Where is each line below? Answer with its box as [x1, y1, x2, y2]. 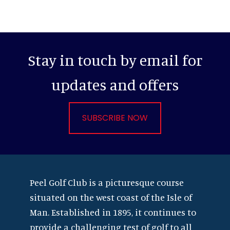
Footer [20, 172, 68, 195]
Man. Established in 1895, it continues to [30, 206, 197, 218]
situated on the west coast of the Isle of [30, 191, 193, 203]
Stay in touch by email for [28, 50, 202, 69]
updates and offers [51, 75, 179, 94]
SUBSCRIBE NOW [82, 111, 148, 124]
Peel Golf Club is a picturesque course [30, 176, 184, 188]
